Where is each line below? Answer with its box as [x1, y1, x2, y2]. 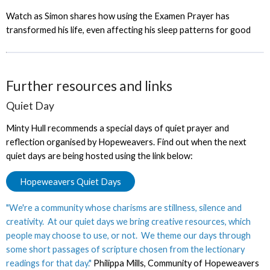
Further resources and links [5, 78, 172, 95]
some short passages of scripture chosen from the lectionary [5, 243, 245, 254]
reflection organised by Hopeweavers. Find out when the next [5, 136, 246, 147]
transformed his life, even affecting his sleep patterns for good [5, 25, 251, 36]
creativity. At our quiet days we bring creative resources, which [5, 216, 251, 227]
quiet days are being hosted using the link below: [5, 150, 193, 161]
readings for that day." [5, 257, 93, 268]
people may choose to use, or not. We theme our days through [5, 230, 251, 240]
